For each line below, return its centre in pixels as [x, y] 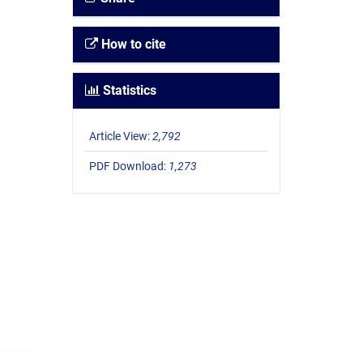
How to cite [132, 45]
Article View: [120, 137]
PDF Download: [128, 167]
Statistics [128, 91]
